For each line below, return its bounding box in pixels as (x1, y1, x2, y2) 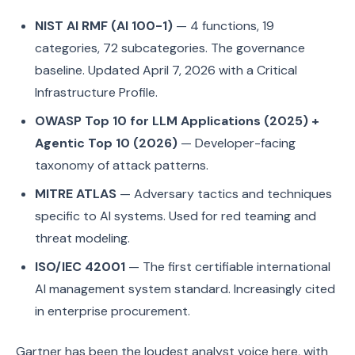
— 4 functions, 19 (173, 17, 274, 34)
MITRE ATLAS (35, 185, 116, 202)
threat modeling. (35, 230, 130, 246)
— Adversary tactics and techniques (116, 185, 332, 202)
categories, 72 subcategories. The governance (35, 40, 305, 56)
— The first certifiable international (125, 258, 330, 275)
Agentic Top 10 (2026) (35, 135, 177, 151)
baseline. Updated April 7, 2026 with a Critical (35, 62, 297, 78)
